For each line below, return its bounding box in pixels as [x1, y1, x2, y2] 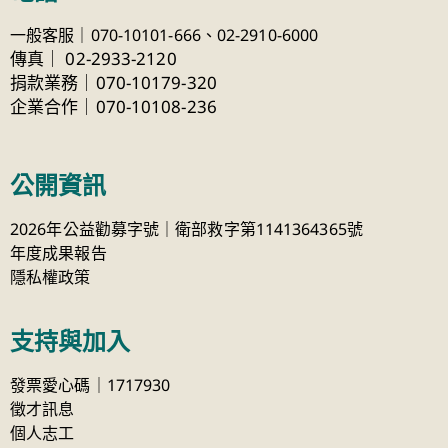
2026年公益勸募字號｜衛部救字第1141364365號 [10, 218, 363, 241]
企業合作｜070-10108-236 [10, 95, 217, 119]
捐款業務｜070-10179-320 [10, 71, 217, 95]
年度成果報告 [10, 242, 107, 265]
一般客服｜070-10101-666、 [10, 24, 217, 47]
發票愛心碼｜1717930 [10, 374, 171, 397]
